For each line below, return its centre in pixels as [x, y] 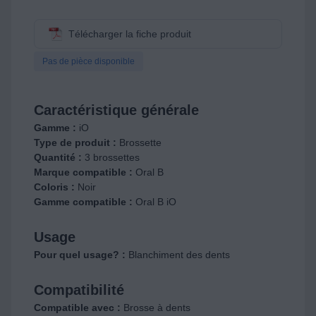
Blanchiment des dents [179, 255]
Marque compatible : [85, 172]
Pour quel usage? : [81, 255]
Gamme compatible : [85, 202]
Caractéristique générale [116, 110]
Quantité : [59, 157]
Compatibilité [79, 290]
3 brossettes [112, 157]
